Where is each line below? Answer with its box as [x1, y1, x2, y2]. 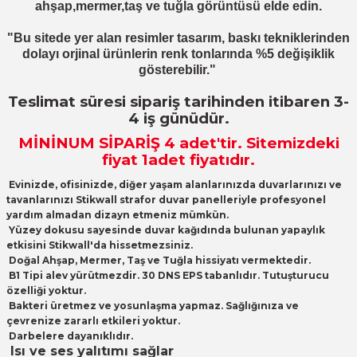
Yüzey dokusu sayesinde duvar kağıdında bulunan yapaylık [6, 224, 325, 236]
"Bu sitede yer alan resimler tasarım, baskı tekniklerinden [7, 31, 350, 45]
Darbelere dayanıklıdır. [6, 330, 133, 342]
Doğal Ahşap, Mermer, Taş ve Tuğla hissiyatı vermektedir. [6, 254, 311, 266]
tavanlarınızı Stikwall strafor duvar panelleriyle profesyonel [6, 194, 326, 206]
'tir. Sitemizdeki [216, 134, 339, 152]
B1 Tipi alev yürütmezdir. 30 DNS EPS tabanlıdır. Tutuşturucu [6, 269, 329, 281]
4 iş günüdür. [127, 109, 229, 127]
